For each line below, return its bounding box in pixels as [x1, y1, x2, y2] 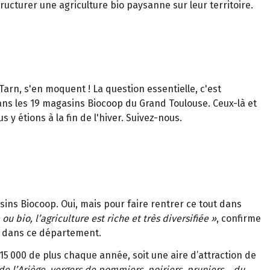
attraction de [198, 249, 256, 261]
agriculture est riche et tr [40, 212, 150, 224]
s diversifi [155, 212, 198, 224]
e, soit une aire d [122, 249, 196, 261]
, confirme [216, 212, 261, 224]
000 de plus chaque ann [10, 249, 117, 261]
